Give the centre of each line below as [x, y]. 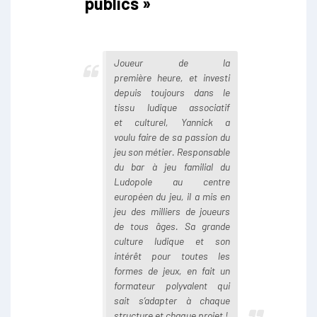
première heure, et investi [172, 77]
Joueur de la [172, 62]
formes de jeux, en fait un [172, 270]
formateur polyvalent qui [172, 285]
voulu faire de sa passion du [172, 137]
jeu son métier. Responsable [172, 151]
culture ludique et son [172, 241]
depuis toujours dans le [172, 92]
